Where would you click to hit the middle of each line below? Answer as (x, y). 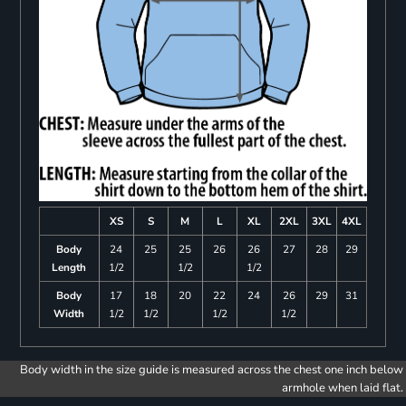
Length (69, 267)
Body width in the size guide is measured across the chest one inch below (212, 369)
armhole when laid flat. (343, 387)
